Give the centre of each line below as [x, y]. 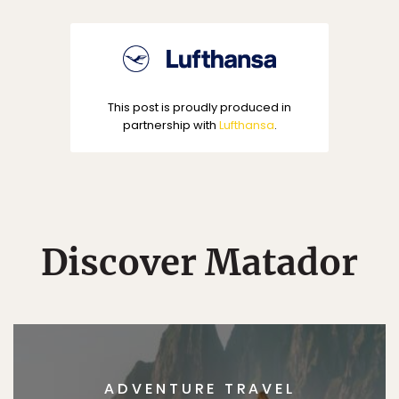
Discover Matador [199, 262]
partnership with [171, 125]
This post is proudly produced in [199, 107]
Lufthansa [246, 125]
